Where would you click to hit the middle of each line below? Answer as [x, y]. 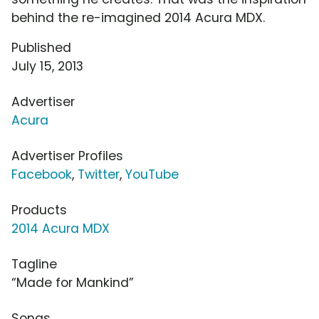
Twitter [99, 175]
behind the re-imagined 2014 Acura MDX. [138, 18]
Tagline [34, 265]
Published [41, 48]
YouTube [152, 175]
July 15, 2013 [47, 67]
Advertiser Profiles [67, 156]
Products [39, 210]
